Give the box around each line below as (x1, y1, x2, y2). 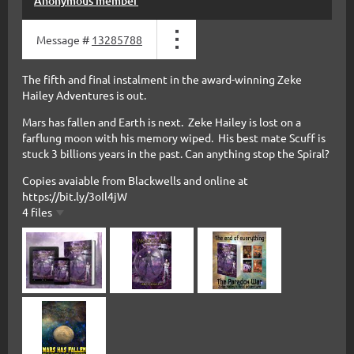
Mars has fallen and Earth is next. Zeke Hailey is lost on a (22, 115, 301, 130)
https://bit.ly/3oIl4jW (22, 189, 127, 204)
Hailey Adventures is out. (22, 88, 146, 103)
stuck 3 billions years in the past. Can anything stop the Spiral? (22, 146, 330, 161)
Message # (36, 32, 92, 47)
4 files (22, 205, 52, 220)
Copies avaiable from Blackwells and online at (22, 173, 248, 188)
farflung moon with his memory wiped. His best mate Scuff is (22, 130, 326, 145)
